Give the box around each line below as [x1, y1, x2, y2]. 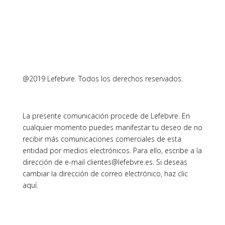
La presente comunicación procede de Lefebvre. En [22, 111, 190, 121]
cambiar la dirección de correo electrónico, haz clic [22, 169, 188, 178]
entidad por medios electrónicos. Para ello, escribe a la [22, 146, 202, 155]
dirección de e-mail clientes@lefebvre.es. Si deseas [22, 157, 187, 167]
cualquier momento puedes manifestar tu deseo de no [22, 123, 202, 132]
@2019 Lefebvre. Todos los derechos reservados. [22, 74, 183, 83]
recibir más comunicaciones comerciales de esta [22, 134, 181, 144]
